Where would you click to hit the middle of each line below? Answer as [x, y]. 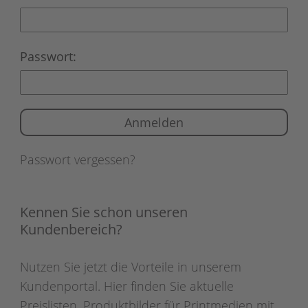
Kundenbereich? [71, 229]
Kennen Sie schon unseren [104, 212]
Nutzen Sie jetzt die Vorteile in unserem [131, 267]
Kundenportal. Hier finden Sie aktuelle [127, 286]
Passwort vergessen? [78, 159]
